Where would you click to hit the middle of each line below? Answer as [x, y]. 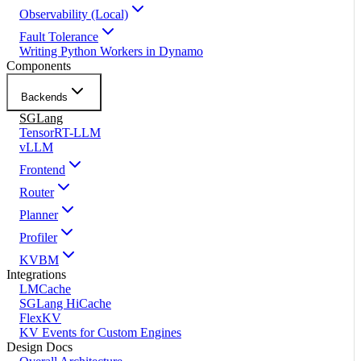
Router [37, 193]
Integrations [36, 275]
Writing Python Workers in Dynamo [111, 52]
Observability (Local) [74, 15]
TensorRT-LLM [60, 133]
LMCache [45, 289]
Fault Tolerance [59, 37]
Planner [39, 215]
